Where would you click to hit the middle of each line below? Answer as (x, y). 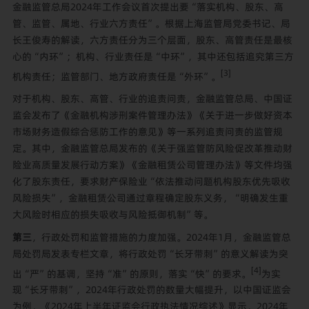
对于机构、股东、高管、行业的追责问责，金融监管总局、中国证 (152, 98)
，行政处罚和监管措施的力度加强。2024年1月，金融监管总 (161, 237)
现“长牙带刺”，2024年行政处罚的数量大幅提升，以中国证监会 (151, 290)
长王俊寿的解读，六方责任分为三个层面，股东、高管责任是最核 (152, 40)
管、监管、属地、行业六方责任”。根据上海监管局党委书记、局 (151, 23)
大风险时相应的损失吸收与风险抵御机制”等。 (112, 214)
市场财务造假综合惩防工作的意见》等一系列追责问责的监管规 (147, 131)
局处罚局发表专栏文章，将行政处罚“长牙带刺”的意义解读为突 (150, 253)
